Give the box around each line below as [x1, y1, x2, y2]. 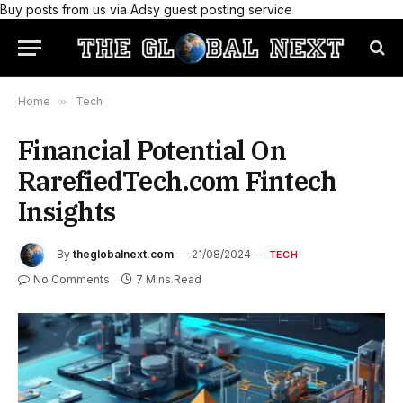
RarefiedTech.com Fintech [18, 164, 337, 198]
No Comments [33, 273, 110, 286]
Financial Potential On [18, 133, 287, 167]
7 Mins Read [136, 273, 201, 286]
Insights [18, 194, 116, 228]
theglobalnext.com [73, 247, 174, 262]
